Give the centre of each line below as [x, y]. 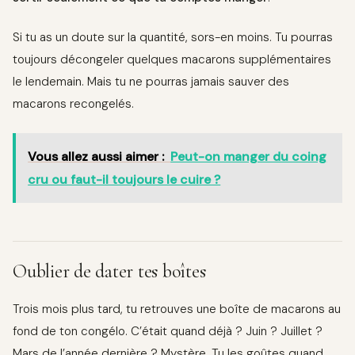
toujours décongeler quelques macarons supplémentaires [172, 60]
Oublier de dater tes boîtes [109, 272]
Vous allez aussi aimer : [96, 157]
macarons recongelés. [73, 104]
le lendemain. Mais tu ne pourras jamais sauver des [151, 82]
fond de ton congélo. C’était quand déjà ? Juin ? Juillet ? [168, 332]
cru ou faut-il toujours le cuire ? [124, 180]
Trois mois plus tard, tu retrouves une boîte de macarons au [177, 309]
